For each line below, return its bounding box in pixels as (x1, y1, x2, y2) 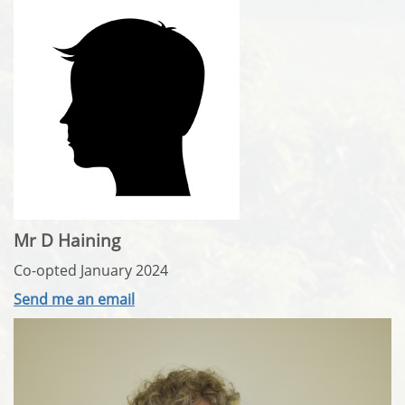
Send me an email (14, 288, 135, 309)
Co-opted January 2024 (14, 259, 168, 280)
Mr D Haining (14, 228, 120, 251)
